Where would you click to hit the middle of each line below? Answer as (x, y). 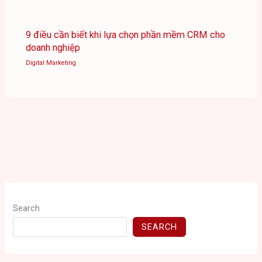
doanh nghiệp (53, 48)
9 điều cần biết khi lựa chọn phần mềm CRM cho (126, 35)
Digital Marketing (51, 63)
